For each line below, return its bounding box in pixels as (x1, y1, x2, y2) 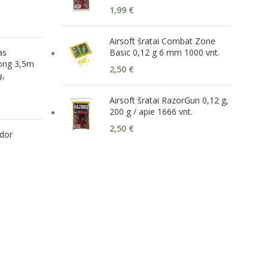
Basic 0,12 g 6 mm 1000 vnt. (109, 47, 220, 58)
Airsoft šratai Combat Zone (109, 35, 215, 47)
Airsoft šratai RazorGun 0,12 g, (109, 95, 229, 106)
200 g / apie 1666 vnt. (109, 106, 193, 117)
